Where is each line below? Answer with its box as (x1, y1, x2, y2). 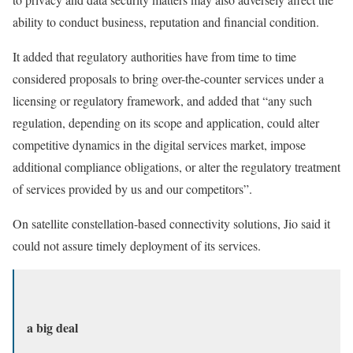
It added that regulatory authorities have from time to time (13, 48, 296, 65)
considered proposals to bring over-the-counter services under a (13, 70, 324, 87)
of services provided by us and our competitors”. (13, 180, 252, 198)
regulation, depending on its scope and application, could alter (13, 114, 319, 132)
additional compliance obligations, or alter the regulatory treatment (13, 158, 340, 176)
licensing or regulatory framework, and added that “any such (13, 92, 312, 110)
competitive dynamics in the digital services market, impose (13, 136, 306, 154)
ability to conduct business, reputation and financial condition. (13, 13, 319, 31)
